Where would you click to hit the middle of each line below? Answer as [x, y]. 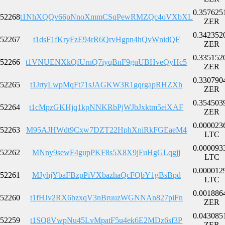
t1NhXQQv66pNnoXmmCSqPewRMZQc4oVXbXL [106, 17]
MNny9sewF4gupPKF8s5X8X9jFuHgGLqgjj [106, 152]
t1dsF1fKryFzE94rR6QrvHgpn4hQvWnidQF [106, 39]
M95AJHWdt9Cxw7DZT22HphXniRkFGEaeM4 [106, 130]
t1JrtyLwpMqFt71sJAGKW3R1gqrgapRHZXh [106, 84]
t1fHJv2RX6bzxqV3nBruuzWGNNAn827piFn [106, 197]
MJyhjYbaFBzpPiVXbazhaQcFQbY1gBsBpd [106, 175]
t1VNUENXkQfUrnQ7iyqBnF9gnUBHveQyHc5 [106, 62]
